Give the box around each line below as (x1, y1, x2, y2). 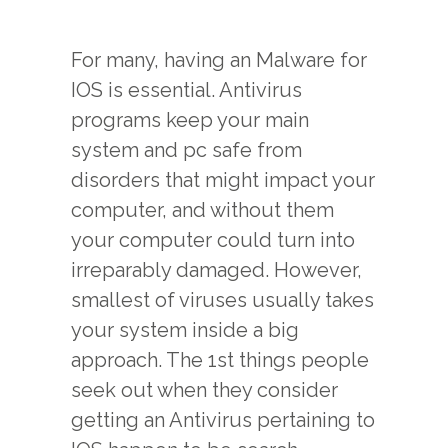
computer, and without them (71, 198, 334, 222)
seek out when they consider (71, 378, 338, 402)
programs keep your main (71, 108, 309, 132)
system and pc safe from (71, 138, 302, 162)
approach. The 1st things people (71, 348, 369, 372)
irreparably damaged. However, (71, 258, 362, 282)
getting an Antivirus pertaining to (71, 408, 375, 432)
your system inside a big (71, 318, 299, 342)
